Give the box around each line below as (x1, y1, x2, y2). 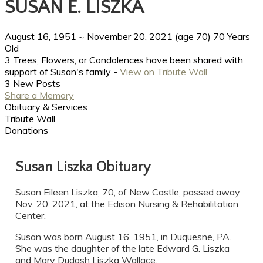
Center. (15, 210, 46, 222)
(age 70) (173, 30, 211, 42)
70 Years (211, 30, 250, 42)
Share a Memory (5, 89, 74, 101)
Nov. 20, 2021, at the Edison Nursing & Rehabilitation (15, 198, 239, 210)
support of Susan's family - (5, 65, 120, 77)
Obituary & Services (5, 100, 87, 113)
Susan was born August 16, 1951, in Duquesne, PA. (15, 231, 232, 243)
